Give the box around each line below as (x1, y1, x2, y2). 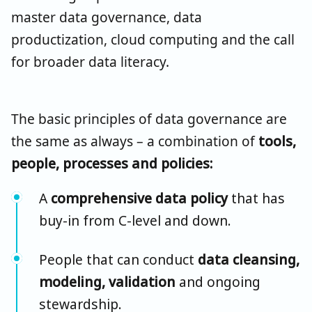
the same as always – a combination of (11, 131, 258, 150)
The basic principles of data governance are (11, 109, 287, 128)
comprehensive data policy (51, 188, 228, 208)
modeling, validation (39, 272, 175, 291)
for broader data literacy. (11, 52, 169, 71)
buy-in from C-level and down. (39, 210, 235, 230)
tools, (258, 131, 296, 150)
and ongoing (175, 272, 260, 291)
